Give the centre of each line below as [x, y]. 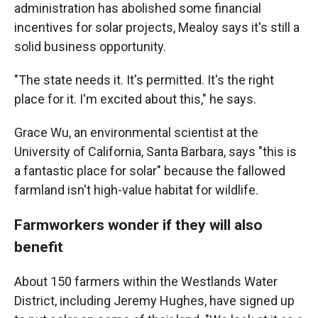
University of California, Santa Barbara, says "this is [155, 152]
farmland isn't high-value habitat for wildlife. [136, 190]
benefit [39, 247]
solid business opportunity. [90, 46]
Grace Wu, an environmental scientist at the [136, 132]
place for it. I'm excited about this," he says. [135, 99]
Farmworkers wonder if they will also [138, 225]
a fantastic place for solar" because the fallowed [150, 171]
